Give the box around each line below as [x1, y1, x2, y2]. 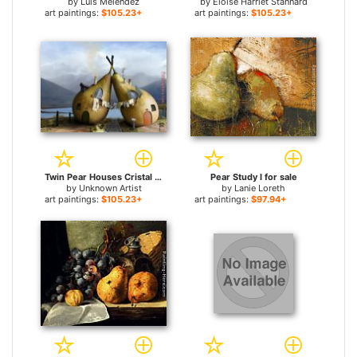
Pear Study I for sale [210, 171, 297, 182]
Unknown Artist [78, 182, 142, 194]
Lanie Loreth [234, 182, 285, 194]
